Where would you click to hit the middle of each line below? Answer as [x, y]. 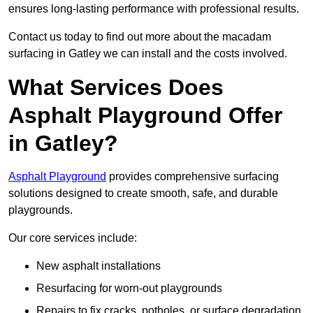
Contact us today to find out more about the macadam [140, 37]
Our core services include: [73, 238]
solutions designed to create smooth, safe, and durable [143, 194]
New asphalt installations [99, 266]
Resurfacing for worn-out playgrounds [129, 289]
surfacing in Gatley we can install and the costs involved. [148, 54]
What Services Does [116, 88]
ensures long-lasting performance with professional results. [154, 9]
